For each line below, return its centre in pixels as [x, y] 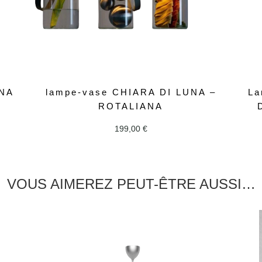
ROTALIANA [131, 106]
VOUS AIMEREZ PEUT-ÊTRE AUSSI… [131, 184]
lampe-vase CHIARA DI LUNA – [131, 92]
